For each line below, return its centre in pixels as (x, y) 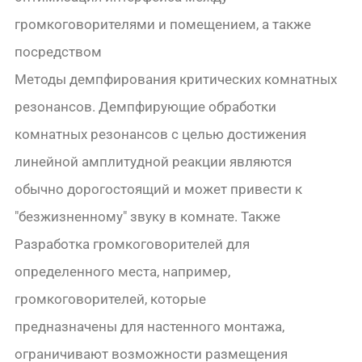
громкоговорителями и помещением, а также (163, 25)
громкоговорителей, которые (111, 299)
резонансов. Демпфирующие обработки (146, 107)
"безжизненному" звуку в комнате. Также (148, 217)
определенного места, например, (123, 272)
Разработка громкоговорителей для (133, 244)
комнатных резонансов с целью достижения (161, 135)
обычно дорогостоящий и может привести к (159, 189)
